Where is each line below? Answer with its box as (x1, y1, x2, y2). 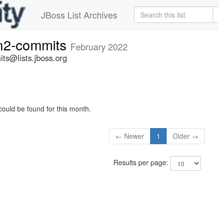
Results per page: (113, 157, 170, 168)
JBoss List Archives (41, 8, 117, 21)
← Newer (115, 131, 145, 141)
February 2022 (70, 40, 128, 53)
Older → (173, 131, 199, 141)
